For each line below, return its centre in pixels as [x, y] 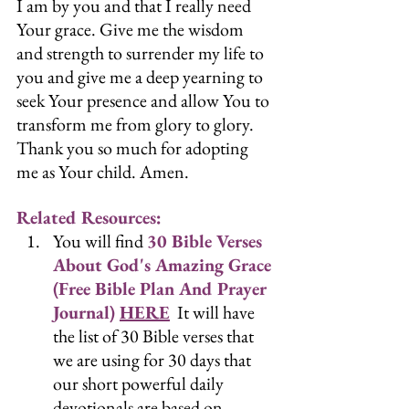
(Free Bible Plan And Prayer [162, 289]
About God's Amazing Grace [164, 265]
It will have [214, 313]
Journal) [86, 313]
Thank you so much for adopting [134, 148]
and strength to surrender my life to [142, 53]
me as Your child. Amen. [103, 172]
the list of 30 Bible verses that [155, 336]
